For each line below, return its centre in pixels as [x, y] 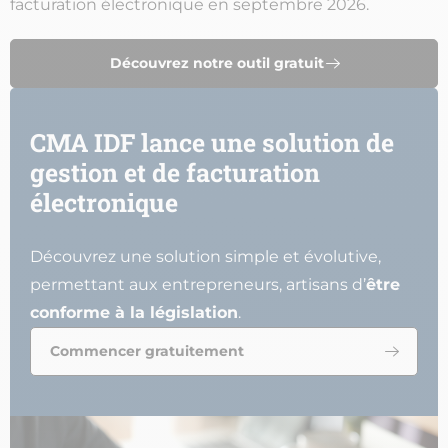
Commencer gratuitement [147, 350]
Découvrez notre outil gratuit [216, 62]
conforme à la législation [134, 312]
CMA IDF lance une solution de [212, 142]
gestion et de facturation [175, 172]
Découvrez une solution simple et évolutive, [205, 256]
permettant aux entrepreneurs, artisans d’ [198, 284]
